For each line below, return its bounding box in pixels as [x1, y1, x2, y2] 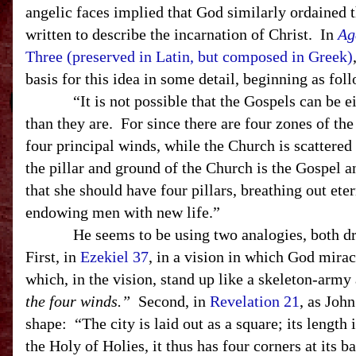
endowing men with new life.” [25, 203, 220, 221]
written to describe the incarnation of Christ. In [25, 25, 338, 43]
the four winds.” [25, 292, 130, 310]
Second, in [130, 292, 210, 310]
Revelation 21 [210, 292, 300, 310]
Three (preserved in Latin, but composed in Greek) [25, 48, 353, 65]
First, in [25, 248, 80, 265]
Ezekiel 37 [80, 248, 149, 265]
